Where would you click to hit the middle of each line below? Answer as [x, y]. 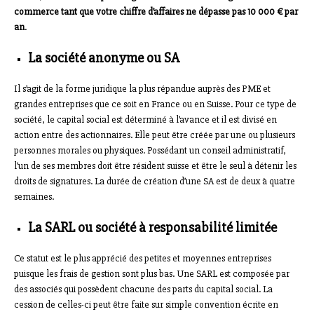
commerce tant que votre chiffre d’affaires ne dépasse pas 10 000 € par [156, 11]
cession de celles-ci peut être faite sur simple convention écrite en [146, 304]
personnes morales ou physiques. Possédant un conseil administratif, [150, 150]
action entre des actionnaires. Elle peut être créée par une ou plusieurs [155, 135]
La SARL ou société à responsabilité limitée [152, 227]
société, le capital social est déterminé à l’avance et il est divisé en [145, 119]
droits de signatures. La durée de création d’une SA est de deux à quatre [155, 181]
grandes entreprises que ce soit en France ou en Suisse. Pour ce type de [155, 104]
